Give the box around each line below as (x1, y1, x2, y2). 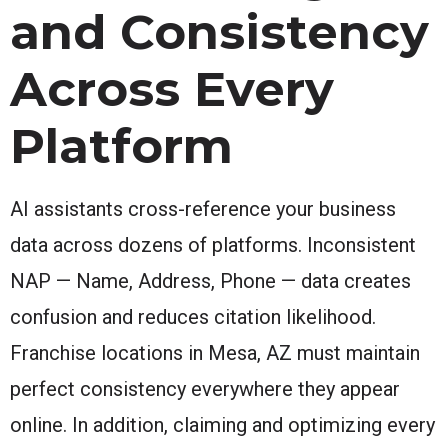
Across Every (10, 59, 334, 118)
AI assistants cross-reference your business (10, 196, 396, 221)
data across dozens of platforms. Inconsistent (10, 232, 416, 257)
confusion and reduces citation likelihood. (10, 304, 376, 329)
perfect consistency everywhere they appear (10, 376, 400, 401)
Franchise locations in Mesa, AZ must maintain (10, 340, 420, 365)
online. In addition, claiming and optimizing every (10, 412, 435, 437)
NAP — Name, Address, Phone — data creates (10, 268, 411, 293)
